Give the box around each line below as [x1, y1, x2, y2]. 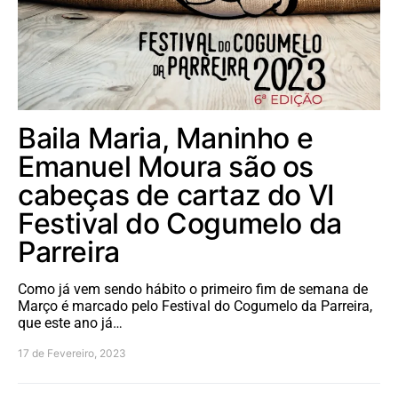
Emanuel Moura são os [18, 148, 314, 184]
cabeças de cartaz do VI [18, 177, 335, 212]
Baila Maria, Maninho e [18, 120, 314, 155]
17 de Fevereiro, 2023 [18, 346, 126, 360]
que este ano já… [18, 314, 123, 331]
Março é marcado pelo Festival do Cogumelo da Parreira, [18, 297, 372, 314]
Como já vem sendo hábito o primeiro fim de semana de [18, 280, 368, 298]
